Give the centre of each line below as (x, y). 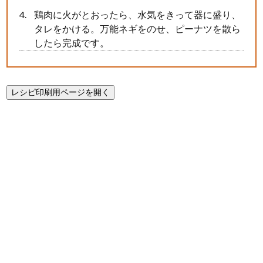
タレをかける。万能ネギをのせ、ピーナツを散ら (138, 29)
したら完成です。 (72, 43)
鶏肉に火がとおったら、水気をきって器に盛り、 (138, 15)
